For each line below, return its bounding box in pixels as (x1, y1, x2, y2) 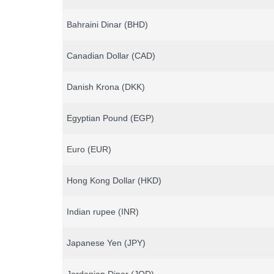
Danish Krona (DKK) (66, 82, 145, 92)
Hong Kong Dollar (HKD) (66, 176, 161, 186)
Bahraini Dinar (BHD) (66, 20, 148, 30)
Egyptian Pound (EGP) (66, 113, 154, 124)
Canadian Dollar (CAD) (66, 51, 155, 61)
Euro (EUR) (66, 144, 111, 155)
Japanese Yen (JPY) (66, 238, 146, 248)
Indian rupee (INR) (66, 207, 139, 217)
